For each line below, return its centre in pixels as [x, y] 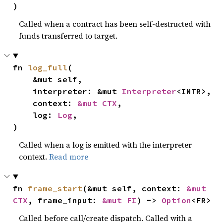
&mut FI [120, 200]
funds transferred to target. [68, 36]
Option [177, 200]
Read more [69, 157]
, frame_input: [65, 200]
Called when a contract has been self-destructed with [115, 24]
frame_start [55, 188]
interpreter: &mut [78, 91]
